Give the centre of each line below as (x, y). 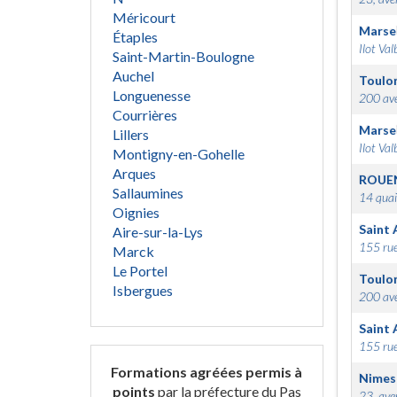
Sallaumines (148, 193)
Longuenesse (152, 95)
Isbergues (143, 290)
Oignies (136, 212)
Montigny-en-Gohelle (179, 154)
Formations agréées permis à (207, 372)
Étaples (135, 37)
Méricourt (144, 17)
